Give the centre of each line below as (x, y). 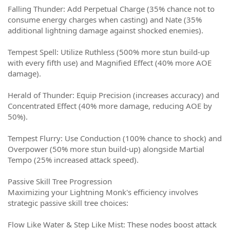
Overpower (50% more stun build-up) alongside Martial (106, 149)
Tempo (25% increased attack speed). (73, 160)
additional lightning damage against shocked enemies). (106, 30)
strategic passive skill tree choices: (68, 203)
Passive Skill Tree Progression (60, 181)
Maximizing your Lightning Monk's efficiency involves (103, 192)
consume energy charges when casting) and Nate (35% (105, 20)
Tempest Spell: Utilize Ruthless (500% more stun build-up (109, 52)
